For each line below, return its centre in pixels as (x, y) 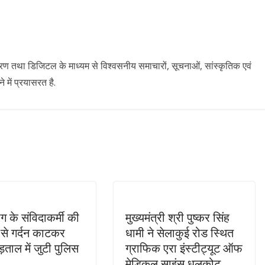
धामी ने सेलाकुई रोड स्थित (180, 233)
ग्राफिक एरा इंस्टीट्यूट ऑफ (184, 248)
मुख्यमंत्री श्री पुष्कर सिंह (177, 218)
